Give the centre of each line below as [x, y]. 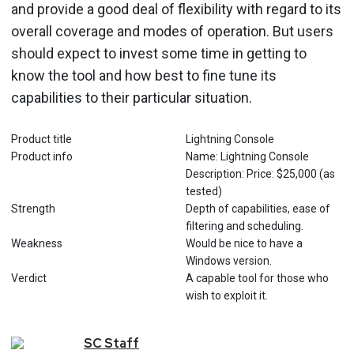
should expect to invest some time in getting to [159, 53]
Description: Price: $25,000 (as [260, 174]
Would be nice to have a [244, 243]
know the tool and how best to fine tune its [144, 75]
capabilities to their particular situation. [132, 98]
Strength [33, 209]
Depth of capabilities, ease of [258, 209]
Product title [41, 139]
